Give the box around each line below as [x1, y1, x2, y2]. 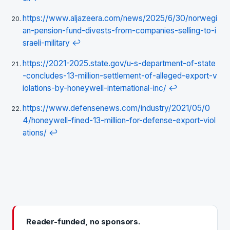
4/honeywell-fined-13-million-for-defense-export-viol [23, 116, 216, 126]
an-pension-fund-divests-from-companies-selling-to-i [23, 26, 216, 36]
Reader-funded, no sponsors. [26, 216, 140, 226]
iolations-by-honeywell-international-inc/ [23, 83, 166, 93]
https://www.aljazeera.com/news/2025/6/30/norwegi [23, 13, 217, 24]
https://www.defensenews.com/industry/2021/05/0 [23, 103, 210, 113]
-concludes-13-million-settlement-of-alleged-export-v [23, 70, 217, 81]
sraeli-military [23, 38, 70, 48]
